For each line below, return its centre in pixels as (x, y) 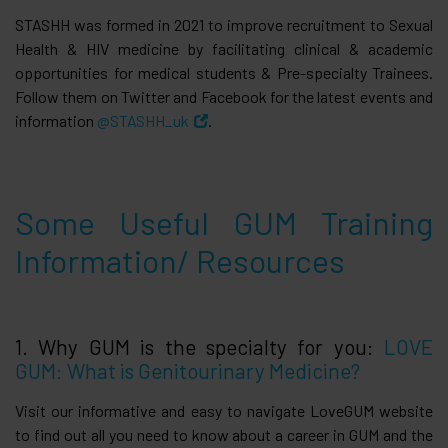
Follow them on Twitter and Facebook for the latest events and (224, 96)
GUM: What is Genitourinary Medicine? (187, 370)
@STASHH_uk (143, 120)
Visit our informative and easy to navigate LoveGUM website (224, 410)
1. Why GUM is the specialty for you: (199, 346)
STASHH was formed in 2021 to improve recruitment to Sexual (224, 24)
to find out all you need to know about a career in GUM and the (224, 434)
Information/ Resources (180, 259)
